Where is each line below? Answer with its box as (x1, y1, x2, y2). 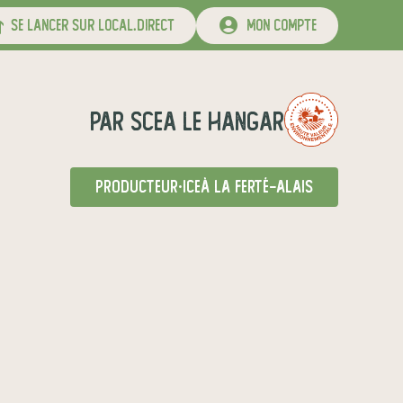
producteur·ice (95, 177, 201, 196)
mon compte (239, 16, 317, 34)
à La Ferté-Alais (201, 177, 313, 196)
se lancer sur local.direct (4, 16, 175, 34)
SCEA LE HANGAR (124, 107, 284, 136)
